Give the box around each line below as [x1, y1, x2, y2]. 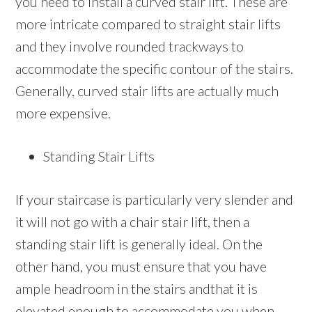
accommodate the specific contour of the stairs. [15, 60, 294, 77]
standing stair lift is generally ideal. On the [15, 235, 263, 253]
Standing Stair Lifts [43, 148, 155, 165]
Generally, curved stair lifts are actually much [15, 82, 279, 100]
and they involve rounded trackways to [15, 38, 244, 55]
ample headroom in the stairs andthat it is [15, 280, 258, 297]
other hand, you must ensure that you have [15, 258, 267, 275]
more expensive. [15, 104, 111, 122]
